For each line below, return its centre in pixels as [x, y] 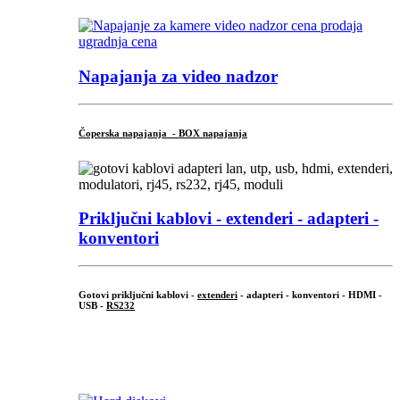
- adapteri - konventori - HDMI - [310, 294]
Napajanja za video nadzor [178, 76]
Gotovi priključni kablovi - [138, 294]
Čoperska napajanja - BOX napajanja [163, 133]
